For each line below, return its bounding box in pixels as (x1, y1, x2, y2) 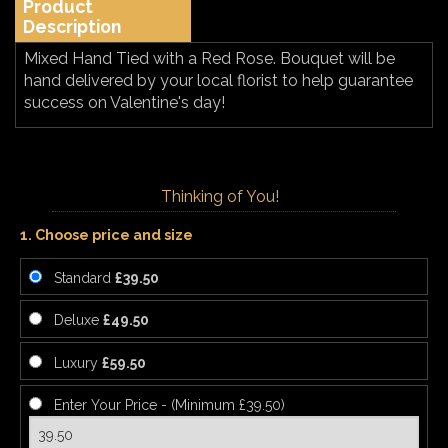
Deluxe (54, 312, 103, 329)
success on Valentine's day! (24, 92, 225, 112)
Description (23, 16, 121, 38)
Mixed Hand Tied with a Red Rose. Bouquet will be (24, 48, 395, 68)
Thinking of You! (160, 186, 279, 206)
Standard (54, 270, 115, 287)
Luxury (54, 354, 102, 371)
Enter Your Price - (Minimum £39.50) (54, 396, 285, 413)
